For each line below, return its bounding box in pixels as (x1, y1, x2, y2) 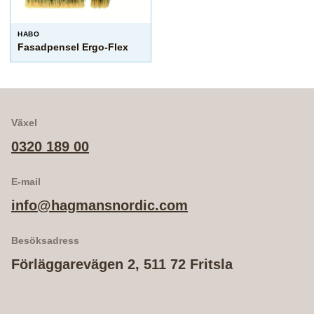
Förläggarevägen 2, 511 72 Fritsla (11, 257, 233, 272)
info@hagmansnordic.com (11, 198, 188, 213)
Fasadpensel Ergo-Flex (18, 41, 128, 53)
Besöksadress (11, 235, 79, 246)
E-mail (11, 176, 41, 187)
